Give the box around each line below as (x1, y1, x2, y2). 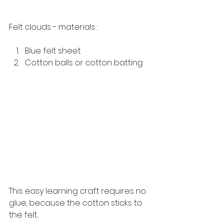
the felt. (9, 209, 40, 221)
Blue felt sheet (25, 45, 81, 57)
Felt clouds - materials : (9, 21, 98, 33)
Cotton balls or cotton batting (25, 57, 145, 69)
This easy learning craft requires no (9, 185, 148, 197)
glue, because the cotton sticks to (9, 197, 144, 209)
